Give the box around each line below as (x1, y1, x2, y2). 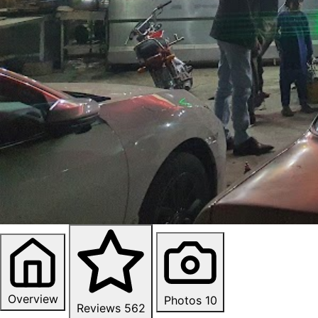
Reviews (76, 300, 121, 315)
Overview (7, 291, 58, 306)
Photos (163, 292, 202, 307)
